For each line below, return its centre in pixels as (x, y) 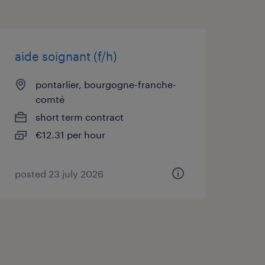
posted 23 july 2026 (59, 173)
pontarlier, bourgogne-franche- (106, 84)
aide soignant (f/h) (66, 56)
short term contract (79, 117)
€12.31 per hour (70, 134)
